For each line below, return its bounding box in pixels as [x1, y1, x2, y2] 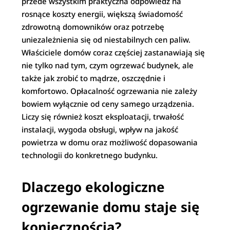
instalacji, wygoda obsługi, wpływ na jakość [22, 124, 179, 135]
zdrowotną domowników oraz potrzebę [22, 22, 165, 32]
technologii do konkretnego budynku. [22, 150, 158, 160]
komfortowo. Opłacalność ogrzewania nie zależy [22, 86, 198, 96]
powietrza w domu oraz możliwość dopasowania [22, 137, 198, 147]
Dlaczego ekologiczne [22, 178, 165, 196]
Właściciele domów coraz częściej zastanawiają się [22, 47, 205, 57]
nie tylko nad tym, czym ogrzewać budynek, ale [22, 60, 194, 70]
